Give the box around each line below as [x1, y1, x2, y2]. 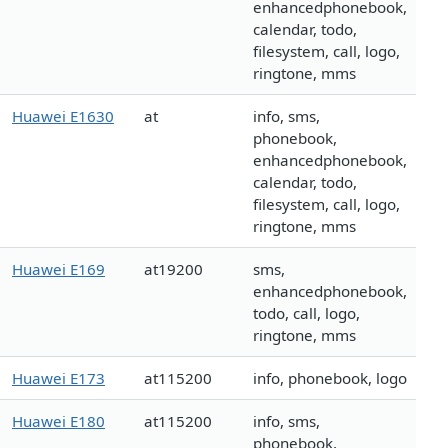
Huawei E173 [12, 368, 105, 389]
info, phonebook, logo [253, 368, 407, 389]
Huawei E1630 [12, 106, 114, 127]
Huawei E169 [12, 259, 105, 280]
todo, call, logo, [253, 303, 360, 324]
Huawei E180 [12, 411, 105, 432]
